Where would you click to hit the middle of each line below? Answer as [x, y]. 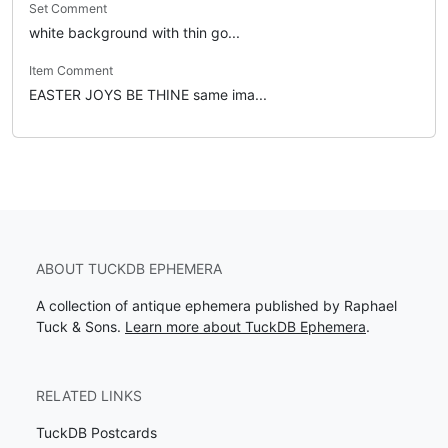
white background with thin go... [134, 33]
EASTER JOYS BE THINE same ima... [148, 95]
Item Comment [71, 71]
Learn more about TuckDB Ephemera [245, 327]
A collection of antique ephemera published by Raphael [216, 306]
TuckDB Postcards [96, 433]
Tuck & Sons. [80, 327]
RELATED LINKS [89, 396]
